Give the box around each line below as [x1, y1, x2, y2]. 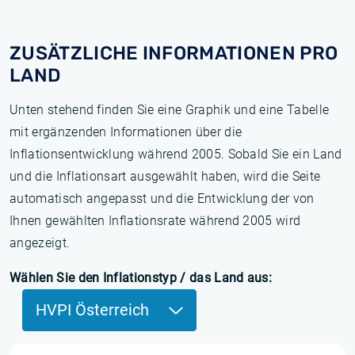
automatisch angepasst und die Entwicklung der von [10, 191, 315, 206]
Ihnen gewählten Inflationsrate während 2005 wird [10, 213, 301, 228]
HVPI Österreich [36, 300, 153, 319]
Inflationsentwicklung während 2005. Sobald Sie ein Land [10, 147, 342, 162]
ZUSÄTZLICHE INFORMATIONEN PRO [10, 42, 338, 64]
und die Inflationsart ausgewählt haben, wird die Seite [10, 169, 321, 184]
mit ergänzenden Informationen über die [10, 124, 242, 139]
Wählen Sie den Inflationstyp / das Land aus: [10, 270, 273, 285]
